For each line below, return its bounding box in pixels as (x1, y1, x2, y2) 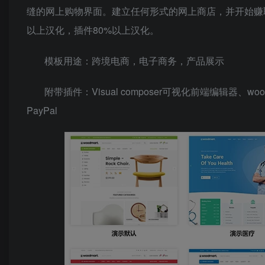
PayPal (27, 104, 57, 118)
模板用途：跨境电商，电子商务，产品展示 (44, 54, 224, 68)
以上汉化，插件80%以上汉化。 (27, 23, 159, 37)
